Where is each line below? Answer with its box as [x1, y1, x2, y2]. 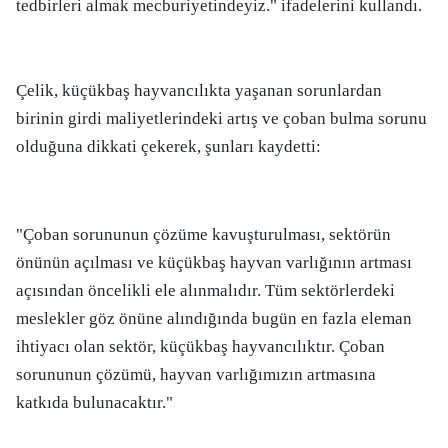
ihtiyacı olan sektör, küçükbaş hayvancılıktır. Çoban [16, 337, 385, 356]
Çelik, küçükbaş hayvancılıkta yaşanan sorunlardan [16, 81, 382, 100]
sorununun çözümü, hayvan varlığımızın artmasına [16, 365, 376, 384]
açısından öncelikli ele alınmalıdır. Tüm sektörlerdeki [16, 281, 395, 300]
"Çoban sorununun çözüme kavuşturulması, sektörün [16, 225, 391, 244]
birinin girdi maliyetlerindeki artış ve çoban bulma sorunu [16, 109, 427, 128]
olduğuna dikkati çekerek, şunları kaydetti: [16, 137, 321, 156]
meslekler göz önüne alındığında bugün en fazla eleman [16, 309, 412, 328]
